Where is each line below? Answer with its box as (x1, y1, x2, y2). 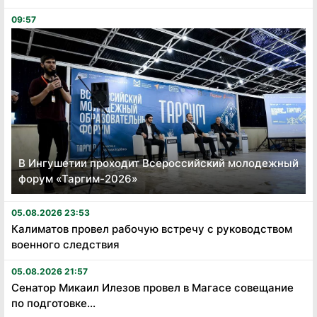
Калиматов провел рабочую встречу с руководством (11, 221, 292, 236)
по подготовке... (11, 296, 96, 310)
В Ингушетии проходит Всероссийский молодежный (18, 156, 299, 170)
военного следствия (11, 237, 120, 251)
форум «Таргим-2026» (18, 171, 138, 185)
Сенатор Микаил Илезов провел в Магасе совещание (11, 280, 294, 294)
